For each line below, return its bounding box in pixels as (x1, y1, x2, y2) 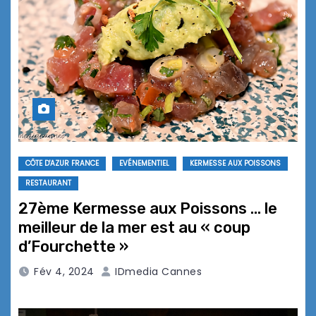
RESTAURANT (25, 178, 71, 189)
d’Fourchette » (18, 237, 128, 257)
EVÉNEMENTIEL (119, 158, 169, 169)
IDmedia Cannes (111, 265, 202, 279)
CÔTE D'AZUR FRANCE (25, 158, 99, 169)
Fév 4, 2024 (34, 265, 95, 279)
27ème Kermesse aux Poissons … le (18, 199, 277, 219)
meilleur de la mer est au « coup (18, 218, 250, 238)
